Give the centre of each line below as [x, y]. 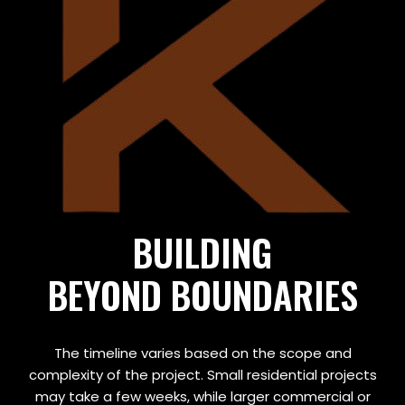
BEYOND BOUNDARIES [202, 295]
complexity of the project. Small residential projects [202, 375]
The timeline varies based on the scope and [202, 353]
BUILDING [202, 252]
